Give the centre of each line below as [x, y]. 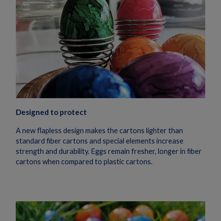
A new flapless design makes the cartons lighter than [99, 131]
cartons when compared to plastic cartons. [84, 162]
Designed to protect [51, 112]
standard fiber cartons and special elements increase [100, 141]
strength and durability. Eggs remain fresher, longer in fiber [109, 151]
